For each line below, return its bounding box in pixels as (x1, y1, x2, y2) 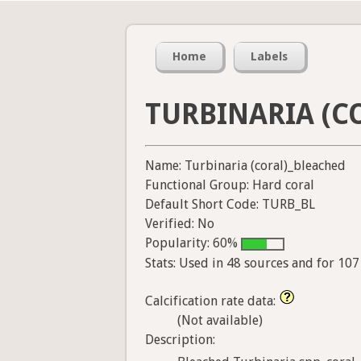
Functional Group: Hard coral (145, 177, 314, 193)
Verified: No (145, 216, 214, 232)
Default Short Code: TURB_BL (145, 197, 315, 213)
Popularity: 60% (145, 235, 241, 251)
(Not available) (177, 312, 263, 328)
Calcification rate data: (145, 293, 279, 309)
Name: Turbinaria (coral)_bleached (145, 158, 346, 174)
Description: (145, 331, 215, 347)
